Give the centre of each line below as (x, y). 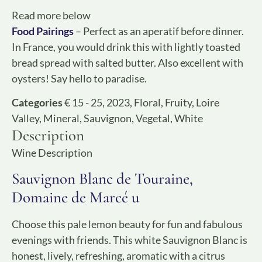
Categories (37, 103)
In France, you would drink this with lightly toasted (126, 46)
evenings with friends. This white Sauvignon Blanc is (130, 239)
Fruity (178, 103)
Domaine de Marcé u (75, 197)
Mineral (61, 118)
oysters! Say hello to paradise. (79, 78)
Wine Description (52, 153)
